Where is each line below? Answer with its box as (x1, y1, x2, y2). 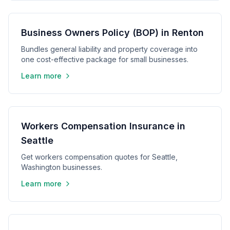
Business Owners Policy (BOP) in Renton (21, 27, 204, 38)
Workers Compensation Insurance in (21, 121, 185, 131)
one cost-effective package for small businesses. (21, 55, 188, 64)
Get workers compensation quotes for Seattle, (21, 152, 178, 161)
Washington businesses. (21, 163, 102, 171)
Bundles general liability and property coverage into (21, 45, 198, 53)
